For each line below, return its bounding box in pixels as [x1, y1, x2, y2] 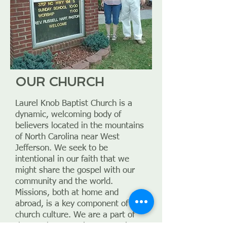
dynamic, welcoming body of [15, 110, 121, 119]
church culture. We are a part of [15, 211, 135, 219]
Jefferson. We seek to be [15, 144, 108, 153]
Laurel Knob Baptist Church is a [15, 99, 132, 108]
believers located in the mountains [15, 122, 144, 130]
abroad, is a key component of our [15, 200, 143, 208]
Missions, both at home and [15, 188, 119, 197]
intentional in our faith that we [15, 155, 129, 164]
